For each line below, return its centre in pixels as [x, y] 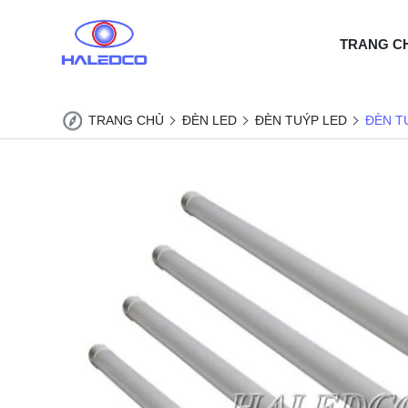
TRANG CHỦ [126, 120]
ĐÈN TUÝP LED [301, 120]
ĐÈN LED [209, 120]
